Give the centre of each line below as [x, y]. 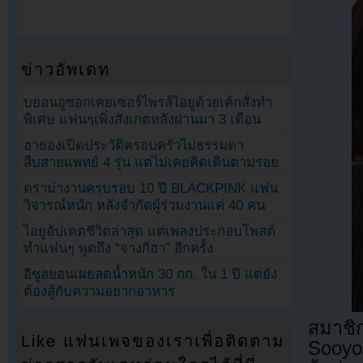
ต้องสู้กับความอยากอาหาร [100, 292]
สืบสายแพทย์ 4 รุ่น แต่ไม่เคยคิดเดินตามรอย [152, 163]
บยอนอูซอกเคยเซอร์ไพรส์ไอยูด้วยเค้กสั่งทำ [148, 102]
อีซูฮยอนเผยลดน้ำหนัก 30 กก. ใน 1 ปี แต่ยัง [151, 275]
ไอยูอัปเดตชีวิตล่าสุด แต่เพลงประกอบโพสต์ [150, 232]
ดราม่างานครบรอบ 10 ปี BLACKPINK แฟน [151, 189]
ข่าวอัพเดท [66, 69]
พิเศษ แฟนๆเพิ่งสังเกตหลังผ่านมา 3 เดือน [143, 119]
